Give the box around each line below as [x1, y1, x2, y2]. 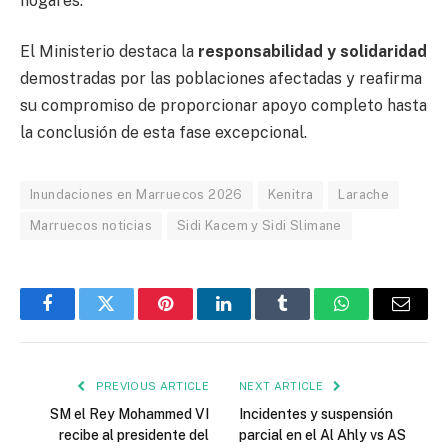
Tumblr [281, 309, 335, 328]
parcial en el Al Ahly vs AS [239, 427, 406, 444]
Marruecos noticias [30, 218, 153, 234]
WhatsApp [340, 309, 418, 328]
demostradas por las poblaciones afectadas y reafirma [20, 69, 422, 89]
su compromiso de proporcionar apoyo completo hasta [20, 96, 427, 116]
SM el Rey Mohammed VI [50, 406, 209, 423]
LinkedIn [222, 309, 289, 328]
